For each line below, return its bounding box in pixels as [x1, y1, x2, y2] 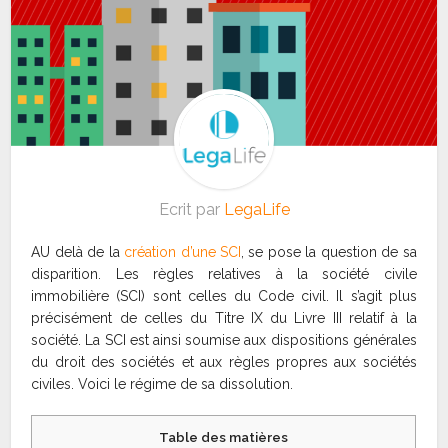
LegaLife [223, 199, 290, 219]
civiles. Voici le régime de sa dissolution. [31, 375, 294, 392]
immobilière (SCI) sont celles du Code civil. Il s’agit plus [31, 287, 417, 304]
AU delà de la [31, 243, 125, 260]
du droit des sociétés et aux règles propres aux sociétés [31, 353, 417, 370]
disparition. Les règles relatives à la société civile [31, 265, 417, 282]
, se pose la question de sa [241, 243, 417, 260]
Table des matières [159, 428, 289, 445]
